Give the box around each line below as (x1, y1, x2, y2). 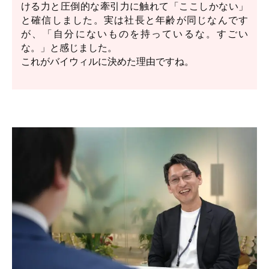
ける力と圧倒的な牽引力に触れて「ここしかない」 (21, 1, 248, 11)
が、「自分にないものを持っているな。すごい (21, 29, 248, 39)
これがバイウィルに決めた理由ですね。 (21, 56, 194, 67)
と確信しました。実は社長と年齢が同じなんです (21, 15, 248, 25)
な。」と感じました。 (21, 43, 117, 53)
